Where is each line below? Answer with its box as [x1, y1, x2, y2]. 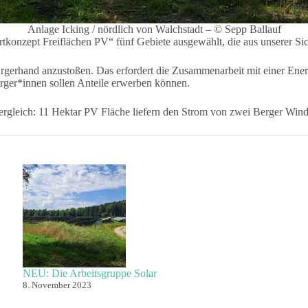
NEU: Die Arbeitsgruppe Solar [23, 267, 157, 279]
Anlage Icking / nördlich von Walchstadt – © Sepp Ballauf [27, 23, 281, 35]
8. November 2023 [23, 279, 92, 290]
